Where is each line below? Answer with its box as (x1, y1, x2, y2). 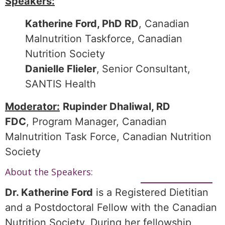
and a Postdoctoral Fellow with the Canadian (5, 201, 217, 213)
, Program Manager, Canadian (26, 115, 167, 128)
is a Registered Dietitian (93, 186, 208, 198)
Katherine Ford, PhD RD (25, 17, 139, 30)
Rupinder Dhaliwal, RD (63, 100, 170, 113)
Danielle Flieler (25, 62, 96, 75)
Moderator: (5, 100, 60, 113)
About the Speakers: (5, 165, 93, 178)
